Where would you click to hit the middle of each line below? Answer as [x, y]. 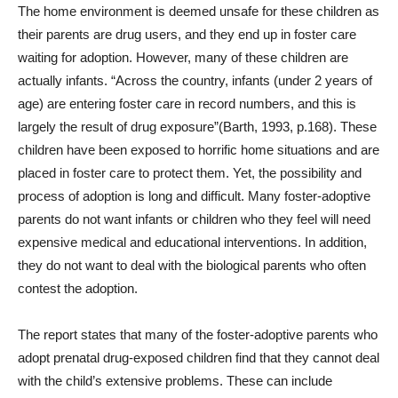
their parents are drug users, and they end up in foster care [187, 34]
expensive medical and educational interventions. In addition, [192, 242]
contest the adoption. [81, 288]
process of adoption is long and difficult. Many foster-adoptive [194, 196]
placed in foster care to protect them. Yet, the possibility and [190, 173]
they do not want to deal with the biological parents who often [192, 265]
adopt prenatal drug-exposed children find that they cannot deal [199, 358]
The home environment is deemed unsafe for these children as [199, 11]
